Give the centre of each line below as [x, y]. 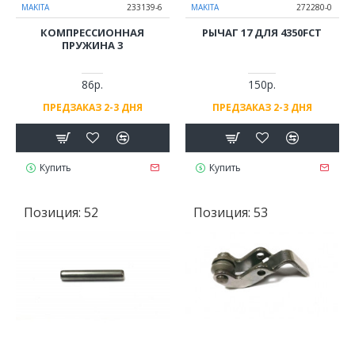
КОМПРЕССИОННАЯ [93, 33]
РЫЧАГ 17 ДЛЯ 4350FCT [262, 33]
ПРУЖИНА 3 [93, 46]
